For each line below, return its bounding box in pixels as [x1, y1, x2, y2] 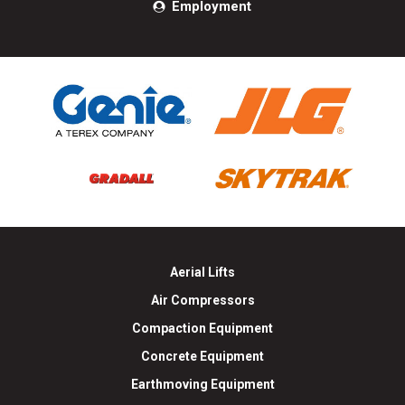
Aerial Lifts [170, 264, 235, 279]
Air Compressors [150, 292, 255, 307]
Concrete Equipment [141, 348, 264, 363]
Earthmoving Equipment [130, 376, 275, 391]
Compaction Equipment [132, 320, 273, 335]
